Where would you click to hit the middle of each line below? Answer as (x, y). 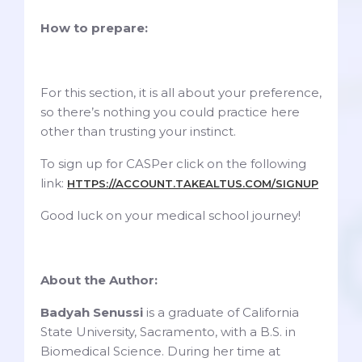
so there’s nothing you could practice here (170, 112)
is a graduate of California (223, 313)
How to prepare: (94, 28)
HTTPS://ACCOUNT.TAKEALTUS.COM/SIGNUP (193, 184)
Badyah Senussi (93, 313)
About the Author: (99, 280)
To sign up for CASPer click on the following (173, 164)
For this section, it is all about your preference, (181, 93)
